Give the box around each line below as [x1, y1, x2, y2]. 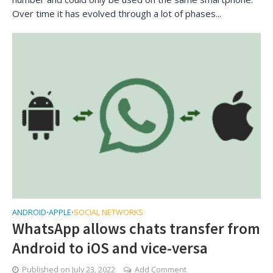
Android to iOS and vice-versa [12, 238, 208, 258]
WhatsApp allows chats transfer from [12, 218, 260, 238]
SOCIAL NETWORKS [74, 207, 143, 218]
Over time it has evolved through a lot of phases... [12, 7, 221, 19]
